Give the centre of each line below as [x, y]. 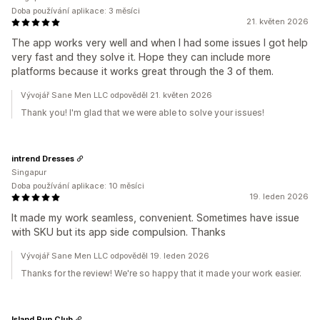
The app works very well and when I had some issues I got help [160, 42]
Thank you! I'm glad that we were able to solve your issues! [142, 112]
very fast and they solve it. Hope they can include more [141, 57]
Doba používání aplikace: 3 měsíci [76, 11]
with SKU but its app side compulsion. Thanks [119, 232]
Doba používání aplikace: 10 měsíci [78, 186]
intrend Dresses [43, 158]
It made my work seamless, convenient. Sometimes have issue [155, 217]
